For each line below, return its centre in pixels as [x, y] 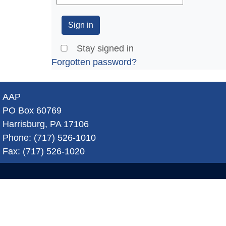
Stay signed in [105, 48]
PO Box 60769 [32, 110]
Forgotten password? [94, 62]
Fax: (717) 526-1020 [44, 151]
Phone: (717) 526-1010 [49, 137]
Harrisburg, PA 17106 [46, 124]
